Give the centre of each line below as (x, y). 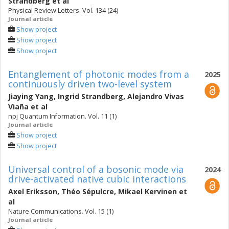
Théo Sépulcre (88, 191)
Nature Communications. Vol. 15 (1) (61, 211)
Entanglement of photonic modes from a (99, 74)
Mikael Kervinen (147, 191)
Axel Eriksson (33, 191)
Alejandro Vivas (156, 96)
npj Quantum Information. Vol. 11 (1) (62, 116)
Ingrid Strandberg (90, 96)
